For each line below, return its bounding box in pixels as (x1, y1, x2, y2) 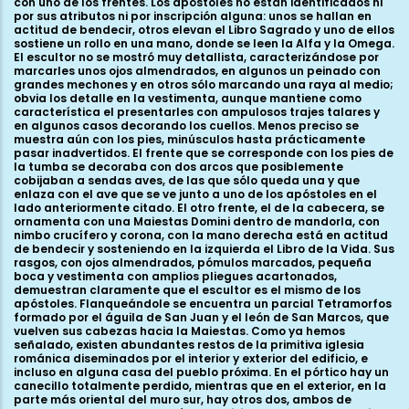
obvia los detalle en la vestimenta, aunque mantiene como (14, 90, 362, 107)
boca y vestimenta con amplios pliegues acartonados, (14, 268, 337, 285)
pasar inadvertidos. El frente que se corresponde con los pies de (14, 145, 393, 162)
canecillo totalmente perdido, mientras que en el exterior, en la (14, 378, 386, 394)
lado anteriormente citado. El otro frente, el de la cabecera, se (14, 200, 384, 216)
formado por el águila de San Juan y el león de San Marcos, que (14, 309, 389, 326)
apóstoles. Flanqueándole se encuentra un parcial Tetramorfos (14, 296, 392, 312)
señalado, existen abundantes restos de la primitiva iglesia (14, 337, 364, 353)
